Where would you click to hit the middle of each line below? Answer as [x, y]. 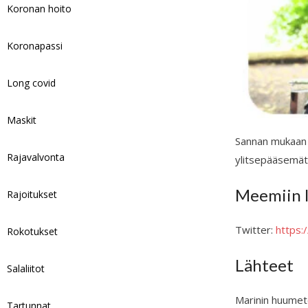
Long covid [32, 83]
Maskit [22, 120]
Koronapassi [35, 46]
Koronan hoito [40, 9]
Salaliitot [26, 268]
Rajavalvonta [36, 157]
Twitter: [256, 230]
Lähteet [265, 265]
